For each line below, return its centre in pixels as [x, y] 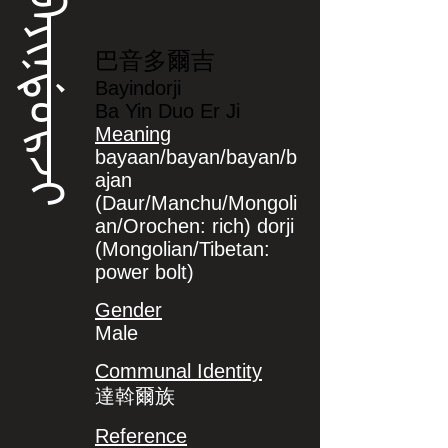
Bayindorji [138, 88]
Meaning [133, 134]
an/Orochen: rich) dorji [194, 226]
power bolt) [144, 272]
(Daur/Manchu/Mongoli [196, 203]
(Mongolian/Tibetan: [182, 249]
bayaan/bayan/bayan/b [196, 157]
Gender [128, 310]
